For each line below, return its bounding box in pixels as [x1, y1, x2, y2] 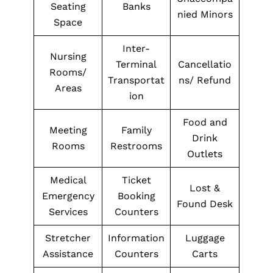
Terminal [116, 58, 157, 70]
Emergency [41, 190, 94, 202]
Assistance [43, 248, 93, 260]
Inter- [122, 43, 150, 54]
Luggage [185, 232, 225, 244]
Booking [117, 190, 155, 202]
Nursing [49, 51, 87, 62]
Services [48, 206, 88, 218]
